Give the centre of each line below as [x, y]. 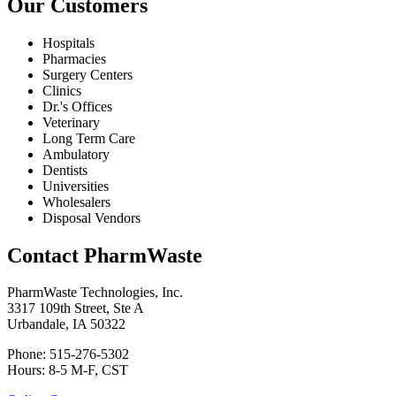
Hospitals [69, 42]
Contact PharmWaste [105, 255]
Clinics [62, 90]
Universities [76, 186]
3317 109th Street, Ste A [76, 308]
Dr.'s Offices [77, 106]
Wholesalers [76, 202]
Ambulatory [76, 154]
